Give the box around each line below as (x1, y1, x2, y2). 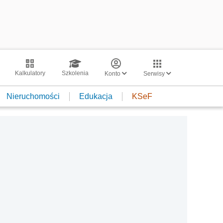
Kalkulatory (14, 70, 45, 77)
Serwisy (143, 70, 166, 77)
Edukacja (79, 92, 112, 101)
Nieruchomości (6, 92, 60, 101)
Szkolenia (61, 70, 89, 77)
